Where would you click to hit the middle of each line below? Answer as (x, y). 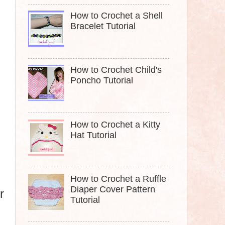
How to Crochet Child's (116, 70)
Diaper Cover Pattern (113, 189)
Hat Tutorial (94, 135)
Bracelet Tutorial (103, 26)
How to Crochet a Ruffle (119, 179)
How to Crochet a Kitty (116, 124)
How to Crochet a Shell (117, 16)
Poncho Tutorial (102, 81)
